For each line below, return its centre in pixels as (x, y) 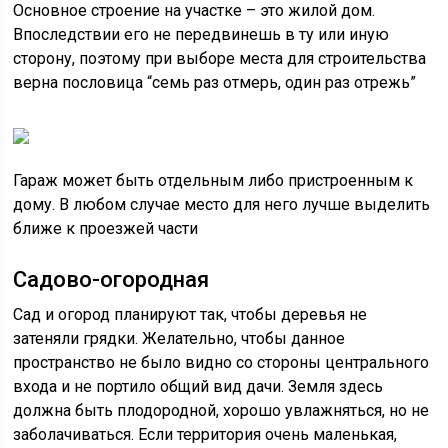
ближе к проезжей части (106, 228)
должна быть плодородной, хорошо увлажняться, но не (221, 410)
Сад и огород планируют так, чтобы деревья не (190, 314)
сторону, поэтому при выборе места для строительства (220, 58)
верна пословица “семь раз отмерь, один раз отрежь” (215, 82)
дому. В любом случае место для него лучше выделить (222, 204)
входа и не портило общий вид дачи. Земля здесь (198, 386)
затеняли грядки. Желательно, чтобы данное (179, 338)
